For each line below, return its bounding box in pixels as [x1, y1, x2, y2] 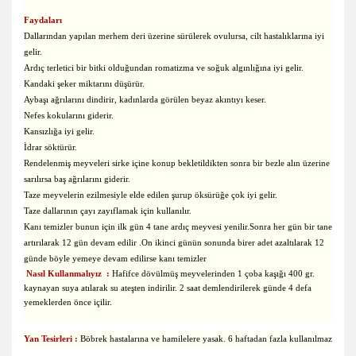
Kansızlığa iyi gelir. [24, 127, 95, 136]
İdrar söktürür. [24, 143, 77, 152]
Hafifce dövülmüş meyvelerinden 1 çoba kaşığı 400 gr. [112, 269, 315, 278]
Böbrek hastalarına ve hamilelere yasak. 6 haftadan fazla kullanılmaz [80, 335, 332, 343]
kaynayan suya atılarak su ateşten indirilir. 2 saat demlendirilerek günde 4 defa [24, 284, 311, 292]
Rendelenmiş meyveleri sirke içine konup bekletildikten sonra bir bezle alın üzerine [24, 159, 330, 168]
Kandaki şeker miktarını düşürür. [24, 79, 145, 88]
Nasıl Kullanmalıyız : [26, 269, 110, 278]
